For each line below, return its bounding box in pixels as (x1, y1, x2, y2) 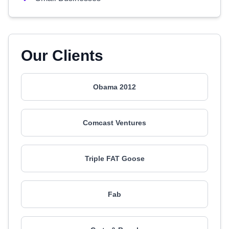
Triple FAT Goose (84, 154, 145, 163)
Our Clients (21, 47, 103, 64)
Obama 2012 (93, 83, 136, 91)
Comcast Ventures (83, 119, 146, 127)
